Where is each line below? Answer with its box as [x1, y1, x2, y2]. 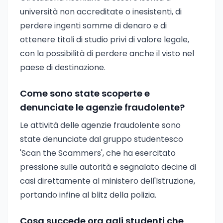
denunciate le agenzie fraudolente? [20, 101, 185, 113]
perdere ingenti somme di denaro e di [20, 20, 167, 31]
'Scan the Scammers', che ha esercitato [20, 147, 176, 159]
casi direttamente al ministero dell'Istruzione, [20, 175, 195, 187]
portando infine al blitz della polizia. [20, 189, 156, 201]
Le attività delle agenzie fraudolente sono [20, 119, 181, 131]
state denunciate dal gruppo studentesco [20, 133, 183, 145]
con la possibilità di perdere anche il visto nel [20, 48, 194, 59]
